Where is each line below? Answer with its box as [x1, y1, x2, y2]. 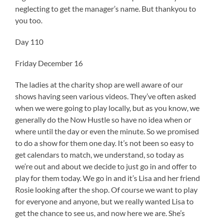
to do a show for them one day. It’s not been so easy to [15, 138, 194, 147]
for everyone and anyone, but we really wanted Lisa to [15, 196, 194, 206]
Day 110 [15, 36, 44, 46]
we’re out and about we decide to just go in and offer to [15, 161, 197, 171]
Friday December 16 [15, 58, 83, 68]
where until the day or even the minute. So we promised [15, 126, 200, 136]
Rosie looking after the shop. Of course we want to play [15, 184, 198, 194]
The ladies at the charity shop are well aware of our [15, 79, 183, 89]
